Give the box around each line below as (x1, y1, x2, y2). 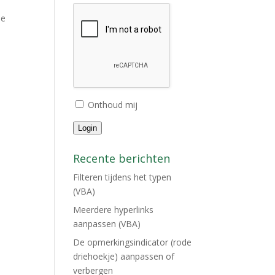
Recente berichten (73, 151, 171, 166)
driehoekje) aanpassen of (73, 250, 175, 262)
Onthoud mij (88, 99, 138, 110)
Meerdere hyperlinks (73, 204, 154, 215)
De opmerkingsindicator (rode (73, 236, 192, 248)
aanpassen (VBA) (73, 218, 141, 230)
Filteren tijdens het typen (73, 171, 172, 183)
